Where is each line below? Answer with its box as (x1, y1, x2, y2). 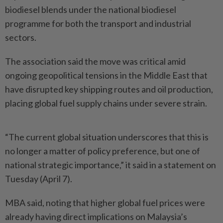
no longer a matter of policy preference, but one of (5, 145, 200, 156)
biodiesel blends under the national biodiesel (5, 4, 176, 15)
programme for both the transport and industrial (5, 18, 191, 29)
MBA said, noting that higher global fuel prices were (5, 197, 205, 208)
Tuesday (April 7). (5, 173, 72, 184)
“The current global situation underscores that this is (5, 131, 209, 142)
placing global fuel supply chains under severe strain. (5, 98, 207, 109)
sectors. (5, 32, 36, 43)
